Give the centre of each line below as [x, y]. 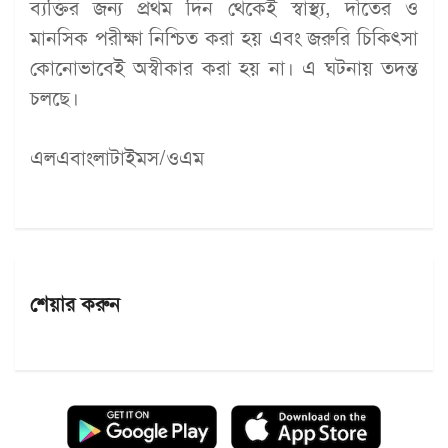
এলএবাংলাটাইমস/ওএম [117, 158]
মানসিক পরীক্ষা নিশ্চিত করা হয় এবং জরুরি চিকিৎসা [224, 38]
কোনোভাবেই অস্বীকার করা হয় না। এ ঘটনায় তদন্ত [224, 68]
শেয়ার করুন [75, 304]
